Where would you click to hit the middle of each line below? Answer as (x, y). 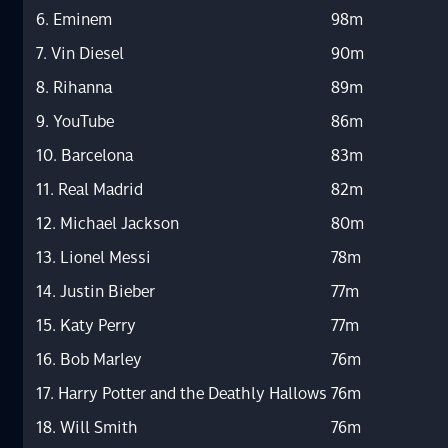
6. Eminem (74, 19)
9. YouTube (75, 121)
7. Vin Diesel (80, 53)
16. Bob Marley (89, 359)
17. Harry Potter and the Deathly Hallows (181, 393)
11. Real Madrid (89, 189)
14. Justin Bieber (95, 291)
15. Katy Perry (86, 325)
